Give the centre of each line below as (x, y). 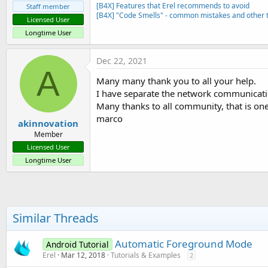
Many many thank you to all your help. (176, 81)
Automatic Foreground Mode (183, 243)
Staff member (48, 7)
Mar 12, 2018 (83, 255)
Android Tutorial (77, 244)
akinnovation (48, 123)
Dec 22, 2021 (122, 61)
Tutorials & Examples (146, 255)
